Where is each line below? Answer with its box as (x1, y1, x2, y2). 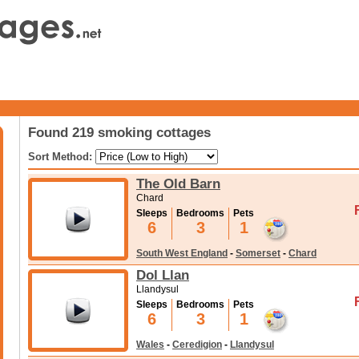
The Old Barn (136, 175, 220, 192)
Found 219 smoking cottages (28, 124, 211, 140)
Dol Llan (136, 267, 189, 283)
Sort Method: (28, 151, 95, 163)
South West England (136, 248, 228, 259)
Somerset (236, 248, 280, 259)
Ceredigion (172, 339, 222, 350)
